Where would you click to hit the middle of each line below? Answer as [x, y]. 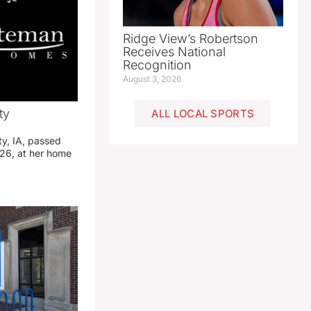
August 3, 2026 [152, 79]
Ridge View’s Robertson [190, 39]
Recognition [157, 65]
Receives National [174, 52]
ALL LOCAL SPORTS [203, 114]
